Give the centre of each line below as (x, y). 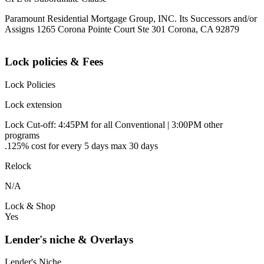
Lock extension (33, 104)
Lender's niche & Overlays (69, 239)
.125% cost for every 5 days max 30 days (81, 146)
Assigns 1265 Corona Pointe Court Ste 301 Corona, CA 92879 (122, 29)
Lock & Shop (30, 206)
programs (22, 135)
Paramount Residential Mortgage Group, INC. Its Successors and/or (131, 19)
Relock (18, 166)
